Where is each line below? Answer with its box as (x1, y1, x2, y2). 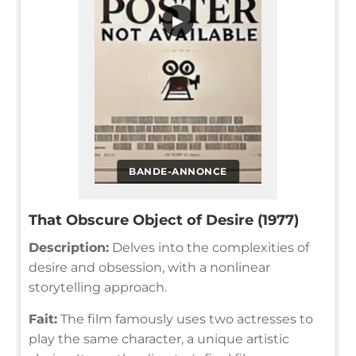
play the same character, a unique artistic (29, 331, 289, 347)
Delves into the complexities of (109, 240, 309, 256)
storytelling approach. (29, 280, 167, 296)
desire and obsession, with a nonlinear (29, 260, 270, 276)
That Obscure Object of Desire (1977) (29, 211, 299, 230)
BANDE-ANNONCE (129, 165, 227, 178)
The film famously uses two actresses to (57, 311, 313, 327)
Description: (29, 240, 109, 256)
